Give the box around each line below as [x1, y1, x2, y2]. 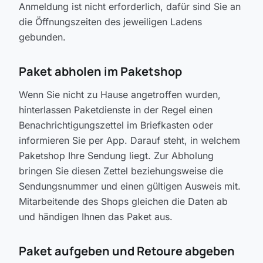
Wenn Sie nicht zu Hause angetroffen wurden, [19, 89, 221, 100]
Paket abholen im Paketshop [19, 63, 182, 79]
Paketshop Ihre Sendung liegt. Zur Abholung [19, 150, 214, 161]
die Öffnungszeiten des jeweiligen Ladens [19, 16, 202, 28]
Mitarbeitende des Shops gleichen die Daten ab [19, 195, 228, 207]
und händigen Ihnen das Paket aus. [19, 211, 173, 222]
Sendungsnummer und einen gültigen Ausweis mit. [19, 180, 241, 192]
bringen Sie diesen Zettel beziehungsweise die [19, 165, 223, 177]
